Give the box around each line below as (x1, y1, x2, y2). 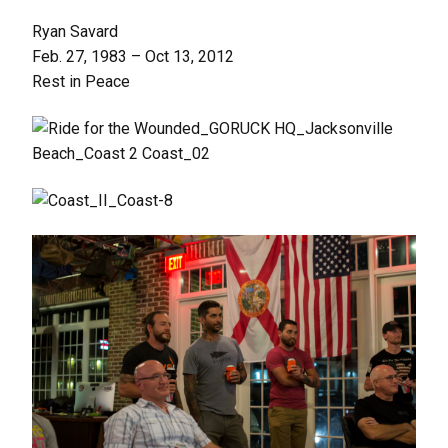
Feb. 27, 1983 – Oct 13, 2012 (32, 46, 234, 66)
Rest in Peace (32, 71, 130, 91)
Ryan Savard (32, 21, 118, 41)
